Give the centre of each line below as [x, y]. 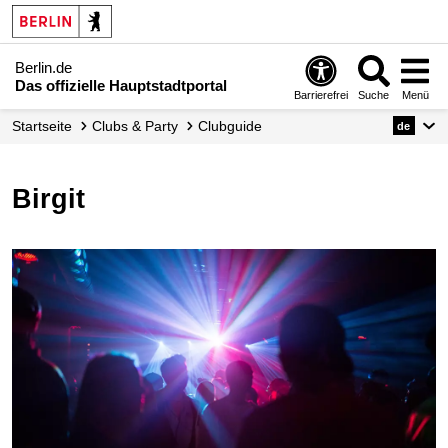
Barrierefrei [321, 94]
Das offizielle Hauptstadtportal [121, 85]
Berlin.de [43, 67]
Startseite [46, 126]
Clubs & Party [140, 126]
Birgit [58, 199]
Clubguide [235, 126]
